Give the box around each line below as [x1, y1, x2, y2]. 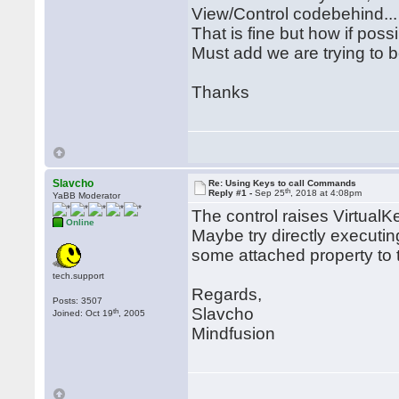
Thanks [191, 83, 250, 102]
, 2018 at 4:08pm [290, 188, 362, 198]
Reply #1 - [208, 188, 256, 198]
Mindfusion [191, 324, 276, 343]
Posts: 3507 [53, 296, 103, 305]
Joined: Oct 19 [53, 308, 114, 318]
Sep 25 [255, 188, 286, 198]
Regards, [191, 285, 263, 304]
